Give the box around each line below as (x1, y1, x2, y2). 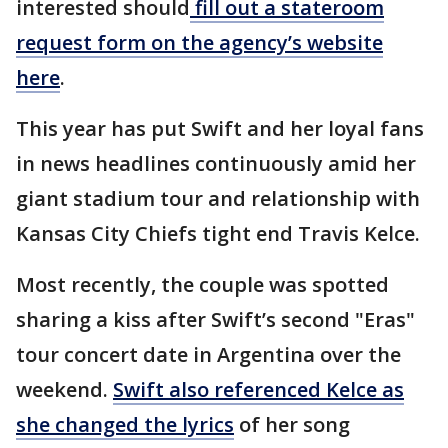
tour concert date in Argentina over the (16, 341, 401, 369)
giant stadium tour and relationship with (16, 185, 420, 213)
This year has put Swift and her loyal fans (16, 115, 424, 143)
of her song (234, 411, 350, 439)
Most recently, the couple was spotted (16, 271, 389, 299)
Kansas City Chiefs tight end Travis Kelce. (16, 220, 425, 248)
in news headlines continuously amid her (16, 150, 416, 178)
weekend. (16, 376, 113, 404)
